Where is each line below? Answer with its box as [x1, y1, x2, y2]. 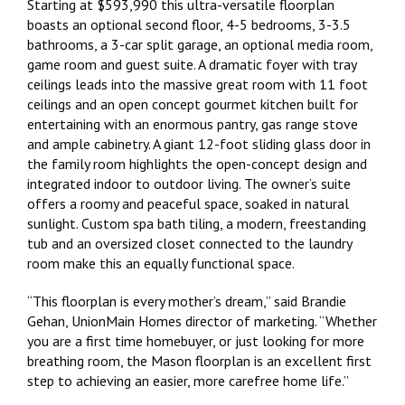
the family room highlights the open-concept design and [27, 154, 367, 173]
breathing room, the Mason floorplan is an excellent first [27, 351, 372, 370]
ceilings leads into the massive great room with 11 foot [27, 74, 368, 93]
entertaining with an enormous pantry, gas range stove [27, 114, 358, 133]
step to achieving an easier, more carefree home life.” [27, 371, 349, 390]
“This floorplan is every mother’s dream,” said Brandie [27, 291, 346, 310]
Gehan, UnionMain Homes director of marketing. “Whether [27, 311, 377, 330]
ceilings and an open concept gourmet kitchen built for [27, 94, 358, 113]
